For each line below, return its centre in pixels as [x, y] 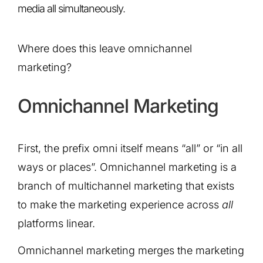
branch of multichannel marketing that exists [126, 186]
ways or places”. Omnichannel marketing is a [127, 167]
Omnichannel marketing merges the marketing [131, 250]
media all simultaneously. [71, 9]
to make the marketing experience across [120, 204]
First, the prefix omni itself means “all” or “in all [130, 148]
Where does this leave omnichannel [105, 49]
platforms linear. [56, 223]
